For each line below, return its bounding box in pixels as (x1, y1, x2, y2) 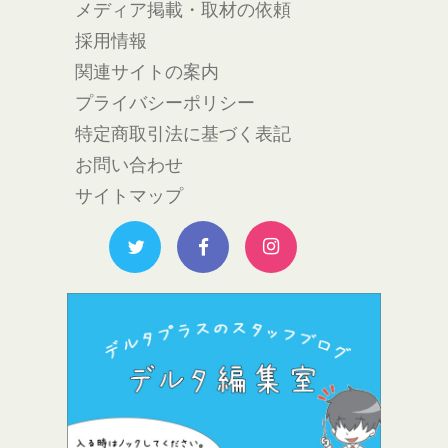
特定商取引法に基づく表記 (75, 121, 291, 144)
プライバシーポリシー (75, 90, 255, 113)
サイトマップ (75, 183, 183, 206)
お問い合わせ (75, 152, 183, 175)
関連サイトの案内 (75, 59, 219, 82)
